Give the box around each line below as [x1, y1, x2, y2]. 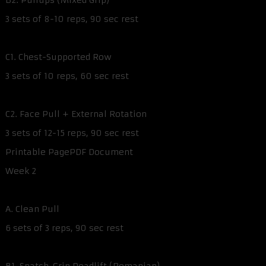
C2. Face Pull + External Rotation [5, 109, 147, 120]
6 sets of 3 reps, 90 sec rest [5, 223, 123, 234]
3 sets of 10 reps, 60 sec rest [5, 71, 129, 82]
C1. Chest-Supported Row [5, 52, 112, 63]
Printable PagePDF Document [5, 147, 133, 158]
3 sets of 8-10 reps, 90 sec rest [5, 14, 138, 25]
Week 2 [5, 166, 36, 177]
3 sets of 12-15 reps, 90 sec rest [5, 128, 139, 139]
